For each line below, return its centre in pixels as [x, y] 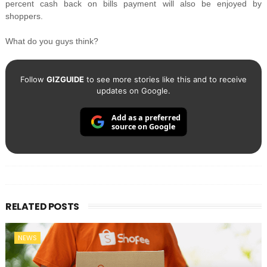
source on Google [143, 127]
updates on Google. [133, 91]
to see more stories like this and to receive [165, 80]
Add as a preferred [146, 117]
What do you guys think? [52, 41]
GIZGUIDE [65, 80]
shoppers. [24, 16]
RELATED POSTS [42, 207]
